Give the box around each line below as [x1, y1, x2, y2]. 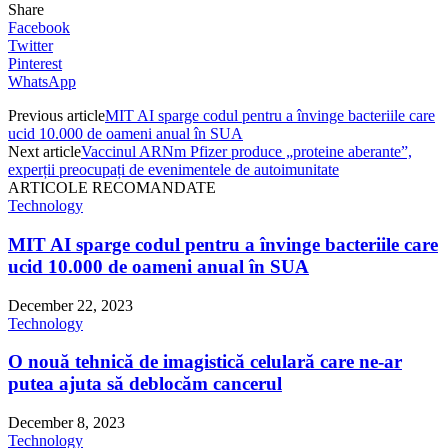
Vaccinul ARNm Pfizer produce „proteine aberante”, [81, 143, 412, 161]
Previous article [8, 107, 105, 125]
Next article [8, 143, 81, 161]
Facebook [8, 19, 70, 37]
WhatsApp [8, 73, 76, 91]
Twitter [8, 37, 53, 55]
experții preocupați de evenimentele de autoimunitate [8, 161, 339, 179]
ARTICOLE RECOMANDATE [8, 179, 216, 197]
